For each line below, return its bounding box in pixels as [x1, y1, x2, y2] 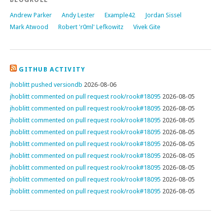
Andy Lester [62, 11, 95, 19]
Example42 [105, 11, 135, 19]
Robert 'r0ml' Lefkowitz [58, 23, 123, 31]
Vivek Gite [133, 23, 160, 31]
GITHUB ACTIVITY [19, 66, 86, 73]
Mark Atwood [10, 23, 48, 31]
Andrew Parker [10, 11, 52, 19]
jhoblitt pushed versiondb [10, 81, 82, 88]
